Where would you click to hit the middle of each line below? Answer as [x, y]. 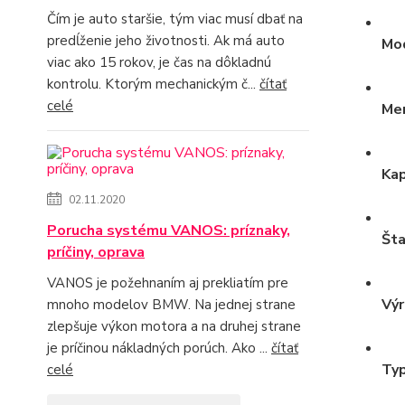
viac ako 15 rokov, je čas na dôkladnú [159, 62]
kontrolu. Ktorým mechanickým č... [153, 84]
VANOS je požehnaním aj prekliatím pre [168, 283]
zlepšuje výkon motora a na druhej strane [174, 326]
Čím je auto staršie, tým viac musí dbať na [175, 19]
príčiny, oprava [96, 252]
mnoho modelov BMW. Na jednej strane [171, 305]
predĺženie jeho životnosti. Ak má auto [166, 41]
